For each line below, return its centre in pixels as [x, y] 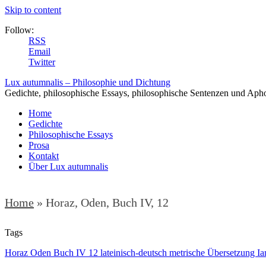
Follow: [19, 30]
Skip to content [33, 10]
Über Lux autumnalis [68, 167]
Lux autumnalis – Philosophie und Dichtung [88, 82]
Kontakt [44, 156]
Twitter [42, 62]
